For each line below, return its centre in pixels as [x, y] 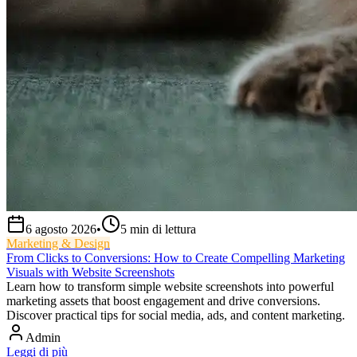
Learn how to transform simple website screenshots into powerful [170, 287]
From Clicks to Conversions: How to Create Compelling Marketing [176, 258]
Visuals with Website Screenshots [90, 273]
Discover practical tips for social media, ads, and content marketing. [176, 316]
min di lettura [163, 229]
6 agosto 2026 [61, 229]
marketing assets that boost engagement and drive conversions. [163, 301]
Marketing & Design [58, 244]
